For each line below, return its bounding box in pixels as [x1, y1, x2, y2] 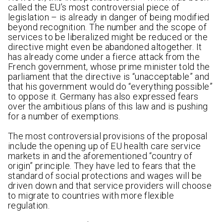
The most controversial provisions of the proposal [8, 131, 208, 142]
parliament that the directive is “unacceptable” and [8, 71, 210, 82]
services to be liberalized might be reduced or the [8, 32, 208, 43]
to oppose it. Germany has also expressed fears [8, 91, 199, 102]
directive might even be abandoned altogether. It [8, 42, 202, 53]
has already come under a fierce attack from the [8, 52, 200, 62]
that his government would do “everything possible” [8, 81, 213, 92]
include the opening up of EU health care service [8, 141, 201, 152]
